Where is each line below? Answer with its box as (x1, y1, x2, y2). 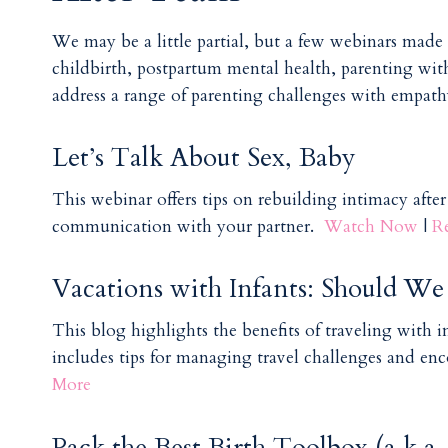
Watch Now (324, 215, 419, 239)
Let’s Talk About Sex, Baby (52, 140, 357, 176)
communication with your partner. (52, 215, 325, 239)
